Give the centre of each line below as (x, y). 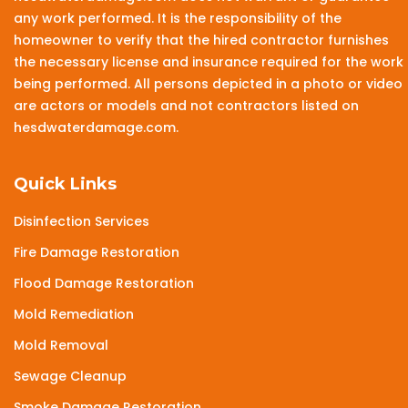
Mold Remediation (74, 315)
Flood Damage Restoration (104, 284)
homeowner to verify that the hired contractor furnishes (201, 41)
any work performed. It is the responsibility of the (178, 19)
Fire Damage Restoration (97, 253)
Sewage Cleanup (70, 377)
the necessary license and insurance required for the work (209, 62)
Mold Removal (61, 346)
